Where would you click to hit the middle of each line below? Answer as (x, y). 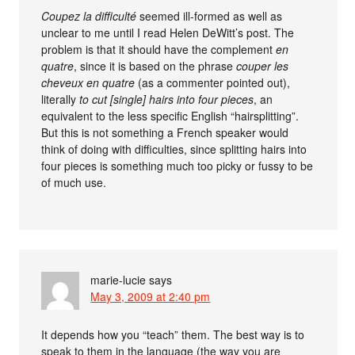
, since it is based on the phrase (155, 65)
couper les (263, 65)
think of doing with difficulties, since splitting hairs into (174, 149)
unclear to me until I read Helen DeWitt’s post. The (168, 32)
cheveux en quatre (88, 82)
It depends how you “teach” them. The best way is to (173, 334)
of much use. (74, 182)
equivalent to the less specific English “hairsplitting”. (170, 115)
